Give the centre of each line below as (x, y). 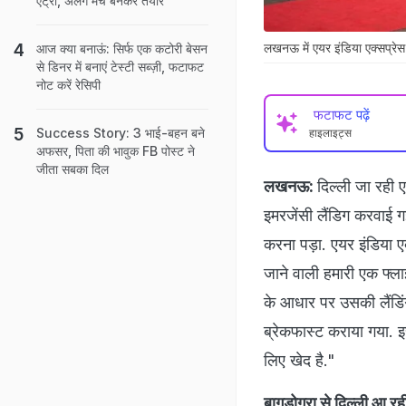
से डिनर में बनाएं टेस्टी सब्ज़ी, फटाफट (120, 67)
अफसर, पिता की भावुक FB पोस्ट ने (116, 151)
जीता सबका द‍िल (72, 169)
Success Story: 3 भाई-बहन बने (121, 133)
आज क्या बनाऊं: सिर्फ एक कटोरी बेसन (122, 48)
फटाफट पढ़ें (342, 114)
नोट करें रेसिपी (68, 85)
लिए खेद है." (300, 360)
